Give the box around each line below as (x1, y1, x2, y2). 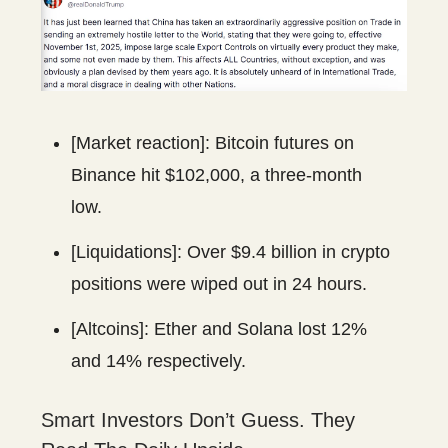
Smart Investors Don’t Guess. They (41, 409, 355, 432)
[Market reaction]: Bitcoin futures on (71, 133, 354, 154)
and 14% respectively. (71, 351, 246, 372)
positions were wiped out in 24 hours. (71, 274, 367, 295)
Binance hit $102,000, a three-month (71, 165, 362, 186)
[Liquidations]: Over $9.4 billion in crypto (71, 242, 390, 263)
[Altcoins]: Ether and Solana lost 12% (71, 319, 367, 340)
